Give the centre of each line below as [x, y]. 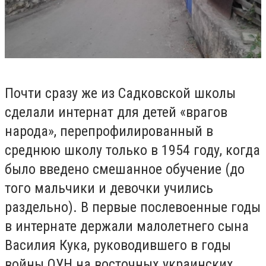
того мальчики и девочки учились [109, 189]
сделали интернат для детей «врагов [116, 113]
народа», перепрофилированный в [109, 132]
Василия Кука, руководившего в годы [118, 246]
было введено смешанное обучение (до [125, 170]
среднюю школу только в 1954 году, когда [132, 151]
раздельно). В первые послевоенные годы [133, 208]
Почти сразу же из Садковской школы [120, 94]
